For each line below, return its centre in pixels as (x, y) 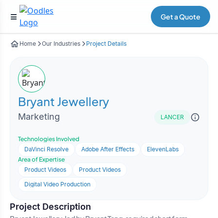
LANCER (172, 117)
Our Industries (61, 44)
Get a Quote (181, 17)
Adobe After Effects (108, 149)
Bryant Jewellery (64, 101)
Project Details (106, 44)
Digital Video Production (57, 184)
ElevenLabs (163, 149)
